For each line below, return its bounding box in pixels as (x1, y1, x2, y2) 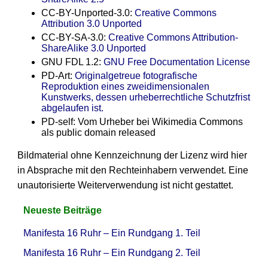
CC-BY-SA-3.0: (41, 32, 108, 42)
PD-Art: (41, 70, 75, 81)
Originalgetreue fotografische (74, 70, 197, 81)
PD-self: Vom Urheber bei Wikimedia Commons (41, 116, 243, 127)
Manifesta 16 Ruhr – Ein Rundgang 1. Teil (23, 227, 200, 238)
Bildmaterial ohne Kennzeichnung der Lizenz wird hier (17, 150, 247, 160)
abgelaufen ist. (41, 102, 103, 113)
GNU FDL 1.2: (41, 56, 103, 67)
